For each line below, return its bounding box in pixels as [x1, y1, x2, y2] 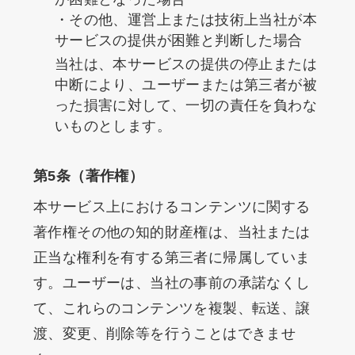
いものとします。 [54, 118, 172, 134]
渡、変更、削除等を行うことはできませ [32, 325, 296, 342]
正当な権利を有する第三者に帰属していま [32, 249, 311, 265]
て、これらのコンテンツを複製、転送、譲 [32, 300, 311, 316]
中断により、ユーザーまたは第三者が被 [54, 77, 318, 93]
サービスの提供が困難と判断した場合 [54, 32, 303, 48]
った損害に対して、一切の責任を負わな [54, 97, 318, 113]
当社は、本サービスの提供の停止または [54, 56, 318, 72]
